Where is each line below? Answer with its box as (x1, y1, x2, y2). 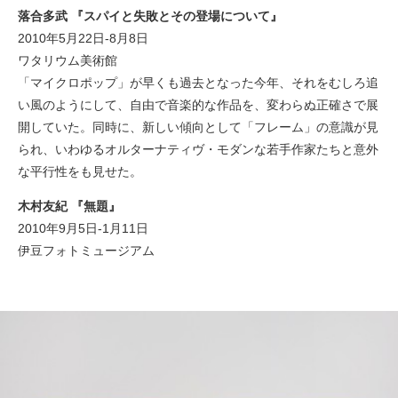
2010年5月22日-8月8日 (18, 30, 148, 45)
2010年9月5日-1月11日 (18, 220, 148, 235)
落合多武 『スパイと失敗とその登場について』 (18, 8, 283, 23)
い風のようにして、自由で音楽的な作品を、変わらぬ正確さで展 (18, 97, 378, 112)
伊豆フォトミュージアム (18, 243, 155, 258)
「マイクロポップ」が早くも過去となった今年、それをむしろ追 (18, 75, 378, 90)
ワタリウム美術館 (18, 52, 117, 68)
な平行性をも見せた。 (18, 163, 142, 179)
